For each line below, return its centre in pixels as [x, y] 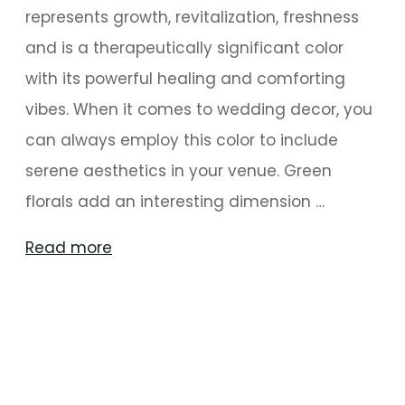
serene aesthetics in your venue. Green [179, 170]
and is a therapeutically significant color [184, 47]
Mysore [139, 339]
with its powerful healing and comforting [185, 78]
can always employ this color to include [182, 140]
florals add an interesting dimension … [175, 201]
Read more [69, 247]
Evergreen [150, 308]
